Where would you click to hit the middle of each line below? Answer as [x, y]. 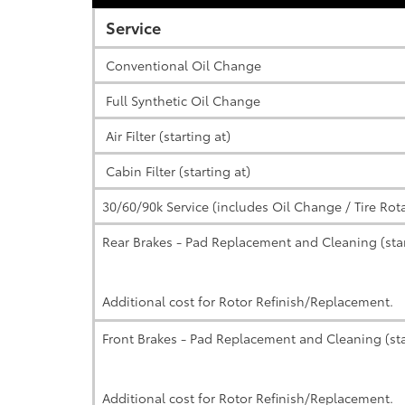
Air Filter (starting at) [166, 136]
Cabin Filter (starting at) [176, 171]
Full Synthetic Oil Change [181, 100]
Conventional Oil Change [182, 65]
